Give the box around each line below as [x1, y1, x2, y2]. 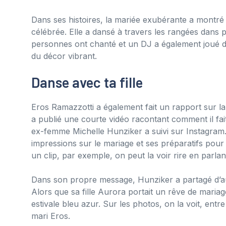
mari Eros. [31, 210, 70, 221]
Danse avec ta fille [31, 73, 143, 91]
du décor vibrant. [31, 50, 97, 61]
